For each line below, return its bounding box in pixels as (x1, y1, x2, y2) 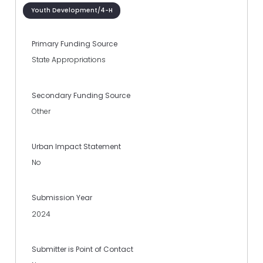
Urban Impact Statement (32, 141, 121, 151)
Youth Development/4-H (31, 5, 113, 15)
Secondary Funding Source (32, 90, 130, 100)
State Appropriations (32, 55, 106, 65)
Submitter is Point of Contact (32, 244, 133, 254)
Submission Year (32, 193, 92, 203)
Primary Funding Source (32, 39, 117, 49)
